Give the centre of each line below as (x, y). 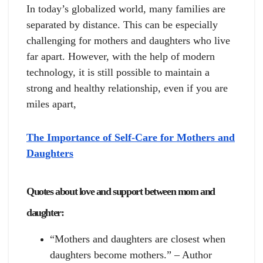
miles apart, (51, 104)
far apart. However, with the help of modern (121, 56)
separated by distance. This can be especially (122, 24)
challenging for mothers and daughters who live (128, 40)
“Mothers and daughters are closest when (138, 239)
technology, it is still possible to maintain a (118, 72)
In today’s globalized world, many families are (126, 9)
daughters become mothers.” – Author (131, 255)
